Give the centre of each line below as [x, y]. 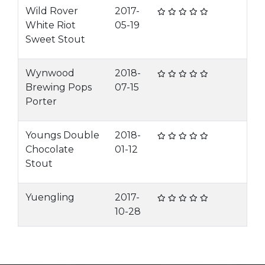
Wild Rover [52, 11]
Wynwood [50, 73]
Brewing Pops [59, 87]
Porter [41, 101]
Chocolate [50, 149]
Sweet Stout [55, 39]
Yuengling [50, 197]
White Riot [51, 25]
